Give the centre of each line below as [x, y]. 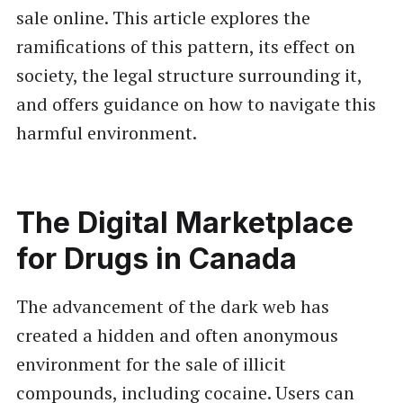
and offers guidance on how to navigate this [196, 103]
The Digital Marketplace [184, 222]
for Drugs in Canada [156, 258]
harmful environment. [106, 132]
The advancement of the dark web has [172, 306]
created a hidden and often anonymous [177, 335]
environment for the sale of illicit [151, 363]
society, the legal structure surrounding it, [188, 75]
